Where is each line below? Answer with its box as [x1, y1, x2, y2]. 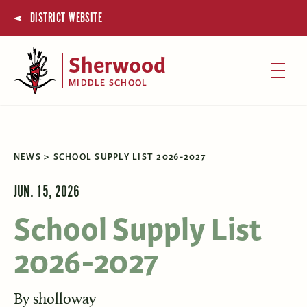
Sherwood [69, 51, 167, 82]
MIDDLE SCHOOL [69, 77, 148, 90]
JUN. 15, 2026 [13, 181, 79, 203]
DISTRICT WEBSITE [30, 10, 103, 27]
